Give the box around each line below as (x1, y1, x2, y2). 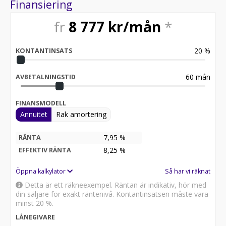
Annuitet (20, 109, 47, 119)
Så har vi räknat (165, 166, 210, 176)
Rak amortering (56, 109, 106, 119)
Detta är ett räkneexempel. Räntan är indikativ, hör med (23, 180, 206, 190)
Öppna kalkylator (16, 166, 67, 176)
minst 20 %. (16, 198, 53, 208)
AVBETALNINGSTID (16, 72, 76, 81)
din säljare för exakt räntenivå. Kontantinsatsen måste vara (16, 189, 208, 199)
